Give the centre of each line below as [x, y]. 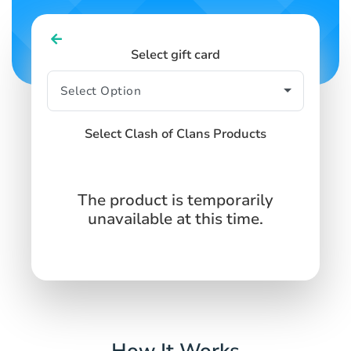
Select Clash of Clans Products [175, 134]
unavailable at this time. [175, 219]
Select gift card [175, 54]
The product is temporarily [175, 200]
